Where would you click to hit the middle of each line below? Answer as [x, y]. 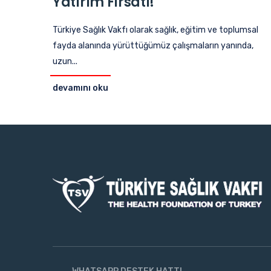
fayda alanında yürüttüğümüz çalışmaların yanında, [153, 46]
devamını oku [80, 88]
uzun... [65, 61]
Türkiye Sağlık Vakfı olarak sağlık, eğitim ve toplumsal [155, 30]
